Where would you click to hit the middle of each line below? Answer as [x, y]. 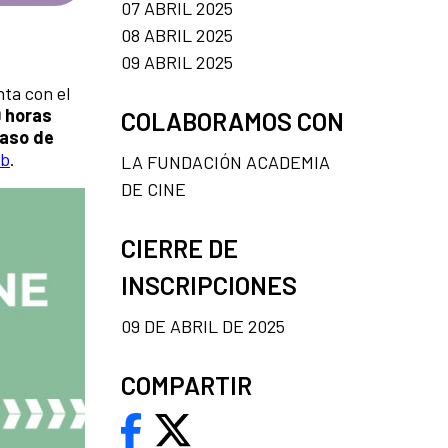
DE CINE [153, 188]
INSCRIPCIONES [209, 284]
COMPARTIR [186, 384]
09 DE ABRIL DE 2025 [203, 325]
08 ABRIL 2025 [177, 34]
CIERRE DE [179, 247]
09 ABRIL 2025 [177, 61]
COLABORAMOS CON [232, 120]
